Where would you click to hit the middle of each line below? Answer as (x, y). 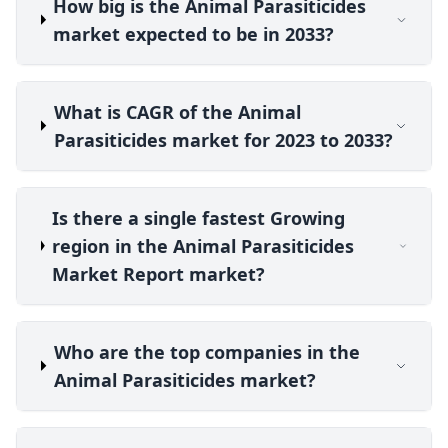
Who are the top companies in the (206, 351)
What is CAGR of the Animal (177, 111)
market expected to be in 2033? (194, 33)
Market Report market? (158, 273)
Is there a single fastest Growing (198, 217)
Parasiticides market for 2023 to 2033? (223, 139)
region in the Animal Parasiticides (202, 245)
